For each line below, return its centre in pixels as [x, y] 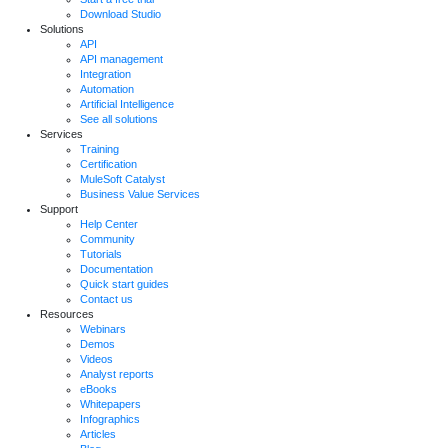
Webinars [103, 329]
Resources [67, 314]
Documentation [116, 269]
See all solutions [119, 119]
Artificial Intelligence [127, 104]
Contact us [106, 299]
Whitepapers [110, 404]
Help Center [109, 224]
